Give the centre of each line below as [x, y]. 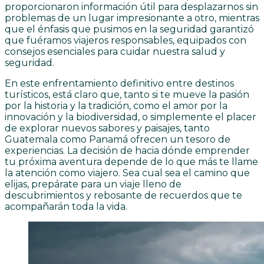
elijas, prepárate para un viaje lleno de [93, 184]
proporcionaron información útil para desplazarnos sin [131, 7]
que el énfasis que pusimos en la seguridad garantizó [129, 29]
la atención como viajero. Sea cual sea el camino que [127, 173]
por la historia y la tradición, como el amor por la [116, 106]
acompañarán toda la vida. [66, 207]
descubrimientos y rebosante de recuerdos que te [123, 196]
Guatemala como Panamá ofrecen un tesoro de [118, 140]
